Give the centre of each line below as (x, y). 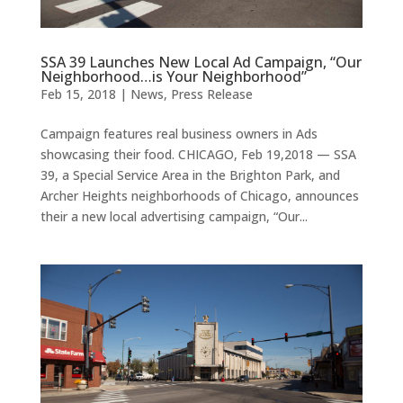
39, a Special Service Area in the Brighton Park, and (190, 175)
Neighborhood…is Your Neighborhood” (173, 77)
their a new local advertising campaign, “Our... (174, 217)
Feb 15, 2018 (78, 94)
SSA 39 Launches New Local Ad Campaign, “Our (201, 63)
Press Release (211, 94)
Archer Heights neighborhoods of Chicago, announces (199, 196)
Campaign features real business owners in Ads (179, 134)
